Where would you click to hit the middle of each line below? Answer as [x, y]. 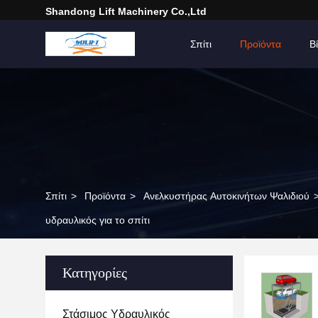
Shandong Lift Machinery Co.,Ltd [126, 11]
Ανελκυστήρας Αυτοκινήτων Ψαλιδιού [226, 196]
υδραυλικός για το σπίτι [98, 220]
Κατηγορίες [95, 273]
